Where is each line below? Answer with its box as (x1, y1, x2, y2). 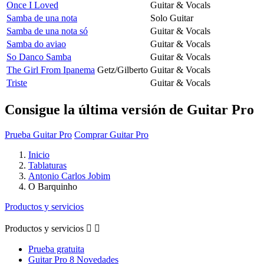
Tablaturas (28, 160, 67, 170)
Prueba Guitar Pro (5, 129, 72, 140)
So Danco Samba (6, 51, 71, 62)
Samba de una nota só (6, 25, 88, 36)
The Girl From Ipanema (6, 64, 95, 75)
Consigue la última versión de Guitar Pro (5, 101, 254, 117)
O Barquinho (28, 181, 77, 192)
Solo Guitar (150, 12, 193, 23)
